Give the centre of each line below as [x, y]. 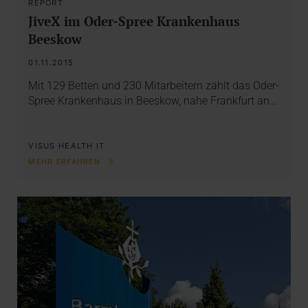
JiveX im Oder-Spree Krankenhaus [134, 21]
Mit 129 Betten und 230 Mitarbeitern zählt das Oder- [154, 86]
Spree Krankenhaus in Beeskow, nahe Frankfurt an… [153, 101]
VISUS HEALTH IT [67, 146]
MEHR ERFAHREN [66, 162]
